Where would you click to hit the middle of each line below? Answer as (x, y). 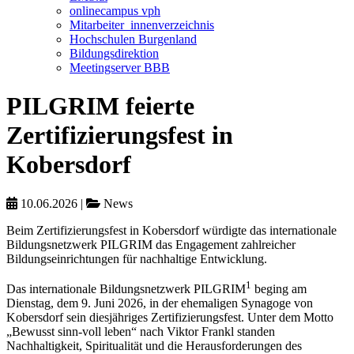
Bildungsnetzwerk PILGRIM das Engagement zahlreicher (151, 244)
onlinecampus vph (115, 11)
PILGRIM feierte (100, 106)
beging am (279, 289)
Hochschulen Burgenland (133, 39)
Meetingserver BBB (120, 68)
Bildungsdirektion (114, 53)
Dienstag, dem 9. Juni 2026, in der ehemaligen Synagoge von (160, 303)
